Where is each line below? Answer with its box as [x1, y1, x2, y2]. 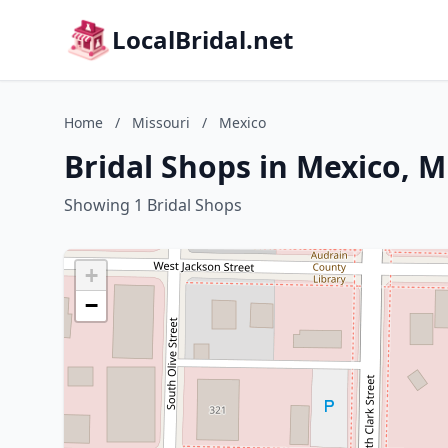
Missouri [132, 113, 190, 132]
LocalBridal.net [112, 23, 293, 56]
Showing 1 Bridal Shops [64, 194, 242, 216]
